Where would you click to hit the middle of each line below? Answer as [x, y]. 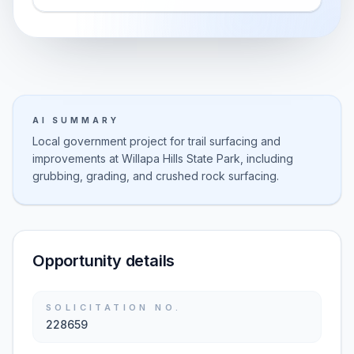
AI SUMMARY [76, 120]
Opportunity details [104, 261]
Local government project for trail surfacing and [156, 141]
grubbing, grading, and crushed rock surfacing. [156, 176]
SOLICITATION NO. [114, 307]
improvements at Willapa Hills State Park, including [163, 158]
